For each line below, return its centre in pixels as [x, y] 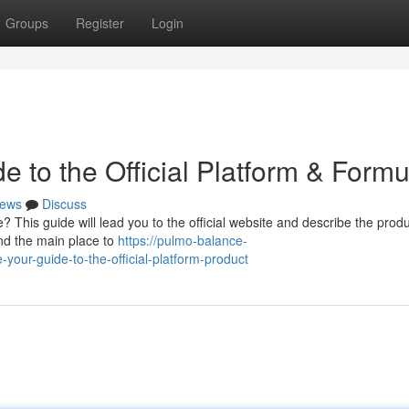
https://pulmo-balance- [183, 240]
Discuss [64, 204]
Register [100, 23]
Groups [27, 23]
